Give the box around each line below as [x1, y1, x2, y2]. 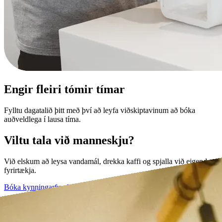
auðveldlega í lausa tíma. [4, 114, 81, 123]
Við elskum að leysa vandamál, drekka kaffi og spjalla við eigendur [4, 157, 214, 166]
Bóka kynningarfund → [4, 182, 79, 191]
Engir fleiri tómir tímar [4, 82, 125, 96]
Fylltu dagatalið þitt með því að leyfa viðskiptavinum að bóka [4, 106, 195, 114]
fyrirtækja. [4, 166, 36, 174]
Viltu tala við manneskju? [4, 133, 134, 147]
